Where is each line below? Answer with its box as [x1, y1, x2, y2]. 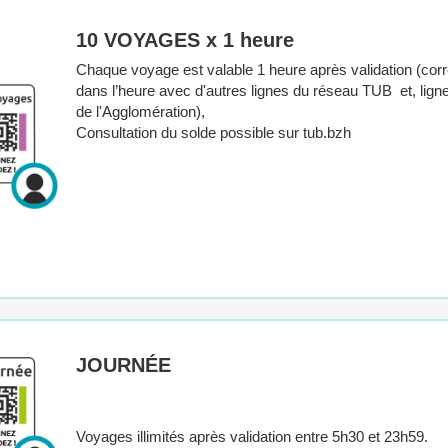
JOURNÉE [76, 354, 171, 376]
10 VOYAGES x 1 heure [76, 29, 294, 51]
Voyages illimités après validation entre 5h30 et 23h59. [76, 428, 432, 445]
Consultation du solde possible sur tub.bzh [76, 124, 351, 141]
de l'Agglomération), [76, 103, 209, 120]
